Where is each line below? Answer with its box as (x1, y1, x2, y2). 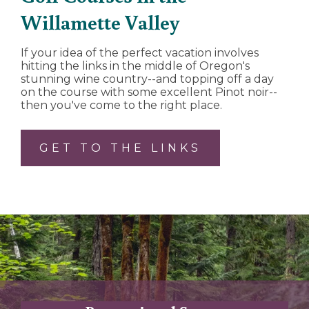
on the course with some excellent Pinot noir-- (21, 86, 277, 99)
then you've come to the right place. (21, 99, 222, 112)
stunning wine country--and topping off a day (21, 72, 274, 86)
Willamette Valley (21, 8, 179, 36)
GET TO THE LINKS (39, 141, 201, 155)
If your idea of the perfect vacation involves (21, 46, 259, 60)
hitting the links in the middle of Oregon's (21, 59, 250, 73)
